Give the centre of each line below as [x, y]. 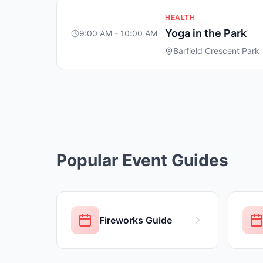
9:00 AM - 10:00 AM [118, 33]
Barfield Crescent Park [216, 51]
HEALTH [180, 17]
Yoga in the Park [206, 33]
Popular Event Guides [142, 160]
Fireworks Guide [136, 220]
